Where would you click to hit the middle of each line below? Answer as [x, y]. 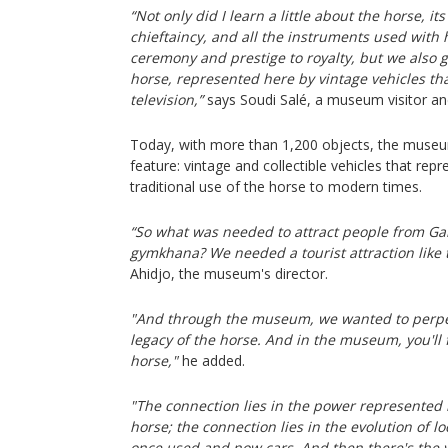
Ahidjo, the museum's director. [229, 273]
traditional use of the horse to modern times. [276, 186]
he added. [211, 360]
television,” [166, 99]
